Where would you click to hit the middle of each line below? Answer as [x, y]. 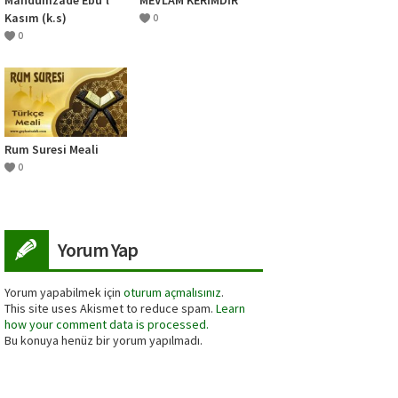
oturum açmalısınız [172, 292]
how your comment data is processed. [107, 324]
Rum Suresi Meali [52, 149]
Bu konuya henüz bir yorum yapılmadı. [103, 340]
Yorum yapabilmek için [64, 292]
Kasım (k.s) [36, 17]
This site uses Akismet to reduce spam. [110, 308]
